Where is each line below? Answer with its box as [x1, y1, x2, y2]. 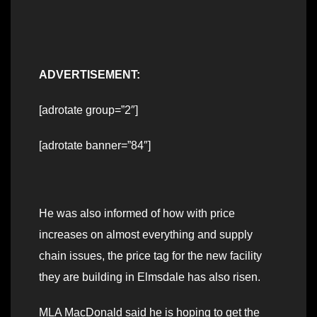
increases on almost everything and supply [39, 229, 253, 241]
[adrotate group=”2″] [39, 104, 138, 117]
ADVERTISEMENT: [39, 69, 140, 81]
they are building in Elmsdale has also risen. [39, 271, 260, 284]
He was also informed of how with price [39, 207, 235, 220]
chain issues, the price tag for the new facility [39, 250, 262, 263]
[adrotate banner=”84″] [39, 139, 151, 152]
